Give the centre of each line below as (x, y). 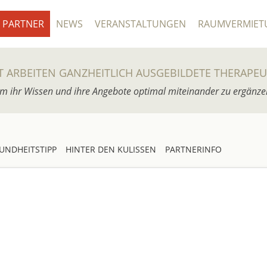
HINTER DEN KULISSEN (111, 149)
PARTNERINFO (193, 149)
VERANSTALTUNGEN (140, 24)
